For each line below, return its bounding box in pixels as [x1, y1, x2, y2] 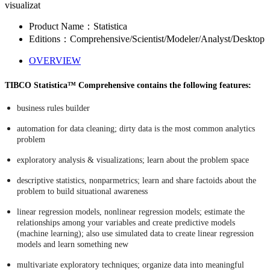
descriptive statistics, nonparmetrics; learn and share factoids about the [17, 175, 256, 185]
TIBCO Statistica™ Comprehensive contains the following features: [5, 80, 251, 90]
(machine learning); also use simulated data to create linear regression [17, 228, 254, 238]
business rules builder [17, 103, 90, 113]
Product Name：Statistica [29, 21, 127, 32]
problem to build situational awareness [17, 186, 148, 196]
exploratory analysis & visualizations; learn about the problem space [17, 155, 249, 165]
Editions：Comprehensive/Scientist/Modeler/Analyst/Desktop [29, 34, 265, 45]
